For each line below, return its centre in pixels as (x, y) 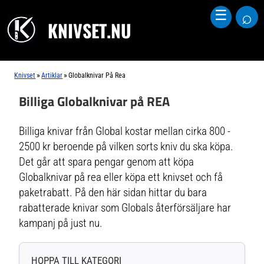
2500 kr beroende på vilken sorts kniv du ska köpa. (126, 146)
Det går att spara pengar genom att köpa (107, 162)
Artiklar (52, 75)
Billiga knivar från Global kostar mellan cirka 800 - (125, 131)
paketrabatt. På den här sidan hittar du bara (113, 192)
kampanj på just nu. (61, 223)
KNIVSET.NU (90, 30)
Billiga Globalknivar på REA (95, 101)
